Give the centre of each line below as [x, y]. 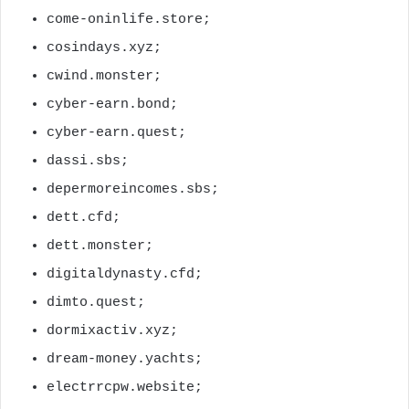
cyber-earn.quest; [116, 132]
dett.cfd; [84, 217]
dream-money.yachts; [125, 359]
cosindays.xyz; [104, 47]
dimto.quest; [96, 302]
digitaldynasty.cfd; [125, 274]
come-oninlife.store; [129, 19]
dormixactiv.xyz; [112, 330]
